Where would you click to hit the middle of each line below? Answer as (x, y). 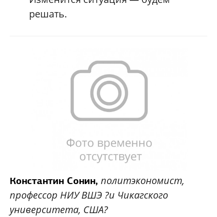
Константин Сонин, (55, 180)
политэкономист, (143, 180)
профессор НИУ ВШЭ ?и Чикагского (89, 195)
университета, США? (59, 209)
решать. (48, 14)
